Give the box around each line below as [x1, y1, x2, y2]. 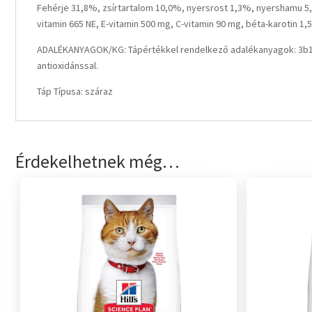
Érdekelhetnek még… [15, 150, 180, 173]
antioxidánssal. [37, 59, 98, 72]
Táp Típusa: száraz [37, 85, 113, 97]
